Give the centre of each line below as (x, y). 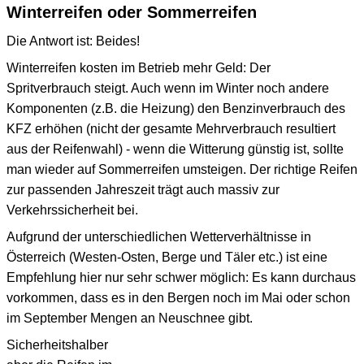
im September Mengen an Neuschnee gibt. (130, 318)
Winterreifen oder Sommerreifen (132, 12)
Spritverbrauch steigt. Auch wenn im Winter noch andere (168, 88)
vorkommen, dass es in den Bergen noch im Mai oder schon (178, 297)
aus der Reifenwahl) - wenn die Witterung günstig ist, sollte (175, 149)
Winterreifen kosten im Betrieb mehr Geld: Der (139, 67)
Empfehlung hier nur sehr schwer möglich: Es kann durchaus (181, 277)
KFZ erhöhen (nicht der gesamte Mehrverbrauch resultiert (171, 128)
